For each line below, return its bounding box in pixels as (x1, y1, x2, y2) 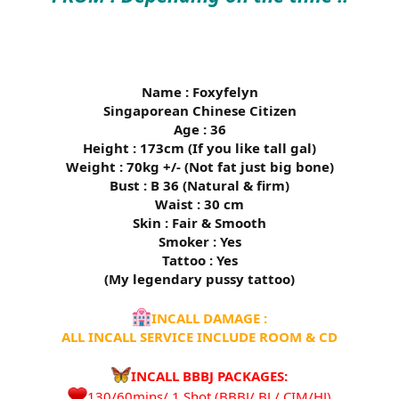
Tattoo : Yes (161, 251, 238, 270)
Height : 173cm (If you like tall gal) (83, 139, 316, 158)
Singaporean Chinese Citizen (102, 102, 297, 120)
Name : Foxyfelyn (141, 83, 258, 102)
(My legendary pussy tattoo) (104, 270, 295, 289)
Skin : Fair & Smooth (133, 214, 266, 232)
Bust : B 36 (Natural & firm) (110, 176, 289, 195)
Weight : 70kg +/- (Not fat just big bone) (65, 158, 334, 176)
